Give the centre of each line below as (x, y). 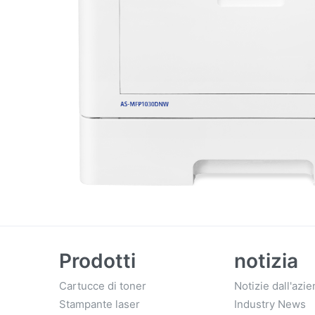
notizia (266, 261)
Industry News (270, 304)
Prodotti (97, 261)
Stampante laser (99, 304)
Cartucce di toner (103, 286)
